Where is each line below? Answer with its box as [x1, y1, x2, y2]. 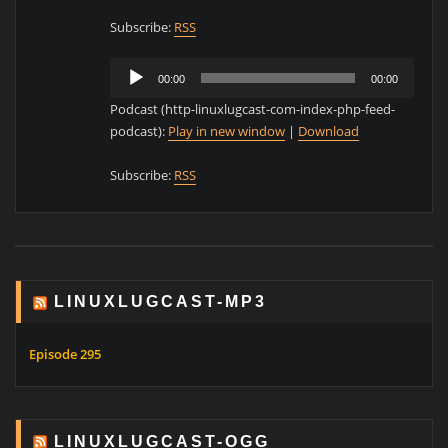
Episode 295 [29, 345, 101, 364]
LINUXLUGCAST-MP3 [54, 291, 268, 310]
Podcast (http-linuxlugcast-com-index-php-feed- [110, 100, 396, 119]
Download [298, 122, 360, 141]
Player [109, 81, 147, 100]
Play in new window [168, 122, 286, 141]
